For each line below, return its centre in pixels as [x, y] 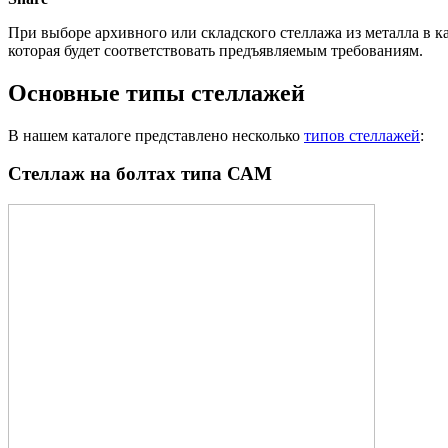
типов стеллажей [362, 135]
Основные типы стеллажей [156, 92]
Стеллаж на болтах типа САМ [140, 174]
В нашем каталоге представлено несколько [156, 135]
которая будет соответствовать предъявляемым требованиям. [215, 50]
